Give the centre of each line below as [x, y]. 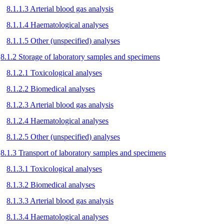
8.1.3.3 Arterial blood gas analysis [60, 200]
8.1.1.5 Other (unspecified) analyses [63, 40]
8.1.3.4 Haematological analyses [57, 216]
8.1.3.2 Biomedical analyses [51, 184]
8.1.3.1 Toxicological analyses [54, 168]
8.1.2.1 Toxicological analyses [54, 72]
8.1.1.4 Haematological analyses [57, 24]
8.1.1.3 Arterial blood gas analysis [60, 8]
